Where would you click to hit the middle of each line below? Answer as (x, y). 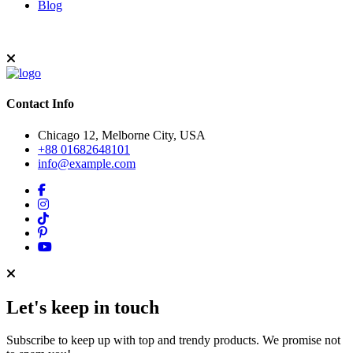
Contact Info (40, 104)
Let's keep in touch (83, 307)
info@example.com (87, 163)
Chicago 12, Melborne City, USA (122, 135)
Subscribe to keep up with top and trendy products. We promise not (173, 340)
